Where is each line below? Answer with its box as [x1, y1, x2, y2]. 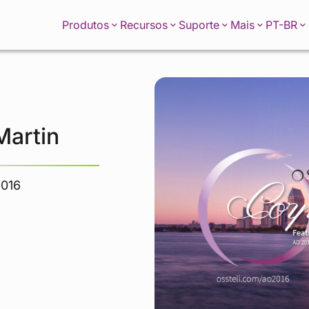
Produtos [62, 18, 109, 32]
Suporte [179, 18, 219, 32]
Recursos [120, 18, 168, 32]
